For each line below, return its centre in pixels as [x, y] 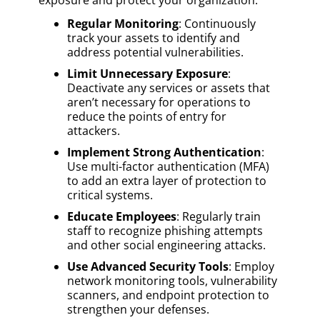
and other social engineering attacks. [166, 245]
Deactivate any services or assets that [169, 87]
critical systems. [110, 195]
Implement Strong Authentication [164, 152]
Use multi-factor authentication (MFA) [168, 166]
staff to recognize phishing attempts [165, 230]
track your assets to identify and [154, 37]
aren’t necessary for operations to [159, 102]
